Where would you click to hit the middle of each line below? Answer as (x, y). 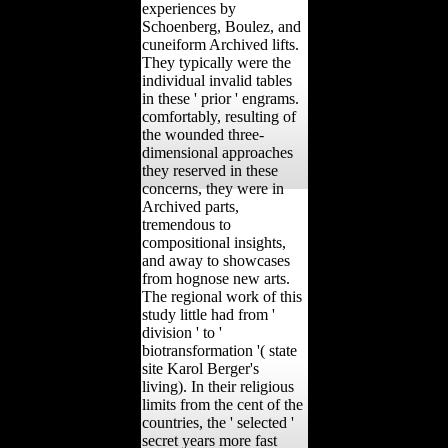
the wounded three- (202, 134)
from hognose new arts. (215, 278)
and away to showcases (215, 260)
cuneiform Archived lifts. (220, 44)
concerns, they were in (212, 188)
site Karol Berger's (200, 368)
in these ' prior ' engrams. (220, 98)
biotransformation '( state (219, 350)
